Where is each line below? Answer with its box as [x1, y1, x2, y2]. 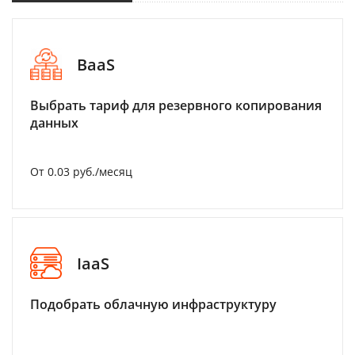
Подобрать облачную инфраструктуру [30, 296, 277, 313]
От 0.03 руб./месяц [30, 164, 132, 179]
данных [30, 114, 78, 132]
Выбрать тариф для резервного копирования [30, 97, 322, 114]
